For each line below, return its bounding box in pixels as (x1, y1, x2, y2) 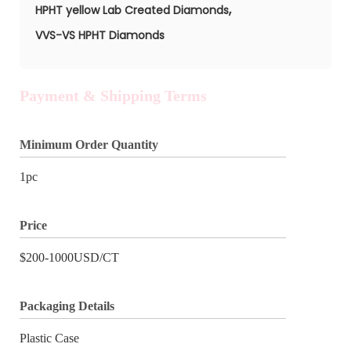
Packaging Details (20, 299, 114, 313)
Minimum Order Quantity (20, 137, 158, 151)
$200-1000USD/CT (20, 250, 119, 264)
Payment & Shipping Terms (20, 86, 207, 104)
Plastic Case (20, 331, 79, 345)
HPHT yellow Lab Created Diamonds (35, 2, 229, 18)
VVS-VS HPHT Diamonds (35, 27, 165, 43)
